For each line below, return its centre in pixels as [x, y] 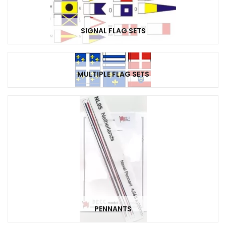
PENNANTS [113, 209]
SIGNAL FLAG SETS [113, 31]
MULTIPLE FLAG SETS [113, 74]
